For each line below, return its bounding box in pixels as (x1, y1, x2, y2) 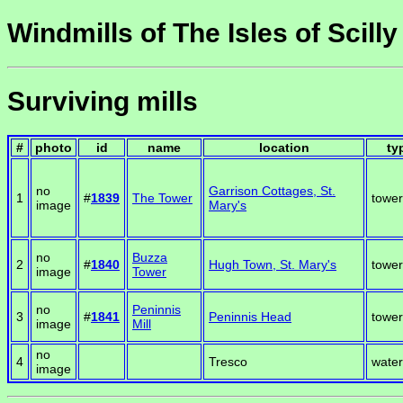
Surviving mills (7, 86, 198, 117)
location (258, 140, 309, 156)
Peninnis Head (209, 309, 291, 325)
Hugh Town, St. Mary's (209, 257, 336, 273)
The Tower (132, 191, 193, 206)
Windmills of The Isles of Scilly (7, 18, 398, 49)
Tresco (209, 354, 247, 370)
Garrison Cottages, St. (209, 184, 336, 199)
